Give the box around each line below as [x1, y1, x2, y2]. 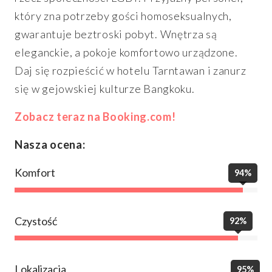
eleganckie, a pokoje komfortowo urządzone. [15, 46, 238, 59]
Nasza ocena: [15, 138, 86, 152]
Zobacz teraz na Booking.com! [15, 110, 176, 124]
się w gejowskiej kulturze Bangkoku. [15, 82, 195, 96]
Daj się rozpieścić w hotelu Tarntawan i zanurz [15, 64, 246, 78]
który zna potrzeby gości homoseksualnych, [15, 9, 232, 23]
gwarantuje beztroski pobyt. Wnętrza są [15, 27, 217, 41]
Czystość [15, 214, 57, 228]
